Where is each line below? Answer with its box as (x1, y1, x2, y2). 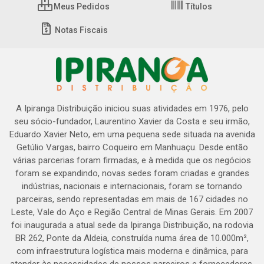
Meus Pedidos (51, 2, 110, 11)
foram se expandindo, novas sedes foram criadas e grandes (15, 168, 249, 179)
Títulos (183, 2, 212, 11)
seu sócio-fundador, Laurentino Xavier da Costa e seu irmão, (14, 116, 250, 127)
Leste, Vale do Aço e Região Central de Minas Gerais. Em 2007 (11, 207, 253, 217)
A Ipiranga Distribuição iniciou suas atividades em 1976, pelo (15, 103, 249, 114)
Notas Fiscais (53, 25, 108, 35)
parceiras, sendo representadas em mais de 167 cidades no (16, 194, 248, 204)
